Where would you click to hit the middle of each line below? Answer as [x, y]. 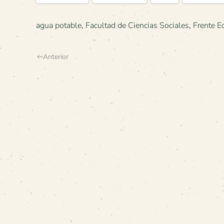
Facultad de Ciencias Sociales [137, 25]
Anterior [56, 57]
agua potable [59, 25]
